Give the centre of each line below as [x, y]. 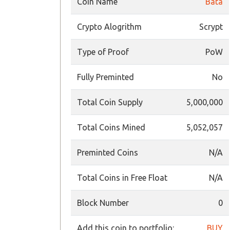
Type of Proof [103, 52]
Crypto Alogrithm [109, 27]
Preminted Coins [108, 152]
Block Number [103, 203]
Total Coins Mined [111, 127]
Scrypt [211, 27]
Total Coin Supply [110, 102]
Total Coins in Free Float [122, 178]
